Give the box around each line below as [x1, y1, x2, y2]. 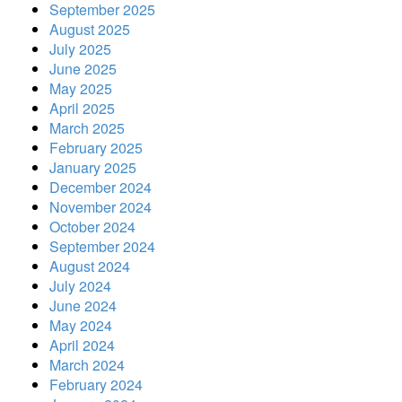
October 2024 [49, 215, 135, 237]
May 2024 [49, 314, 112, 336]
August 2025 [49, 18, 130, 39]
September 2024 [49, 235, 155, 257]
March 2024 [49, 354, 125, 375]
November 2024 [49, 196, 152, 217]
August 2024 [49, 255, 130, 276]
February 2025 [49, 136, 143, 158]
